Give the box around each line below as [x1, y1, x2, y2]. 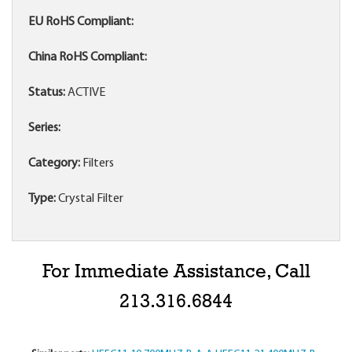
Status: [28, 86, 65, 100]
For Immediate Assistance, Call [42, 262, 310, 282]
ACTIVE [65, 86, 105, 100]
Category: [28, 157, 80, 170]
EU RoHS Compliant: [28, 16, 134, 29]
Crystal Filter [56, 192, 123, 206]
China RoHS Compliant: [28, 51, 147, 64]
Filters [80, 157, 114, 170]
